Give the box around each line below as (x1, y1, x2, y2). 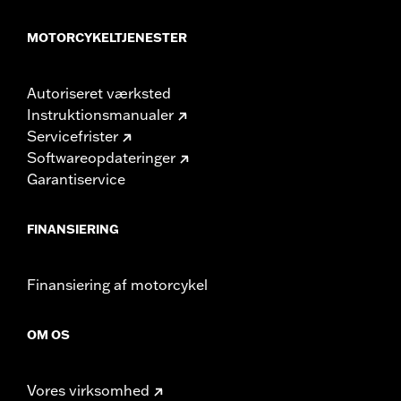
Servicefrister (27, 126, 118, 145)
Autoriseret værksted (27, 83, 171, 102)
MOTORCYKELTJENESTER (27, 29, 187, 46)
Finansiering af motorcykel (27, 275, 208, 294)
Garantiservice (27, 169, 125, 188)
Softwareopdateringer (27, 148, 175, 166)
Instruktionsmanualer (27, 105, 174, 124)
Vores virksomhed (27, 380, 149, 399)
